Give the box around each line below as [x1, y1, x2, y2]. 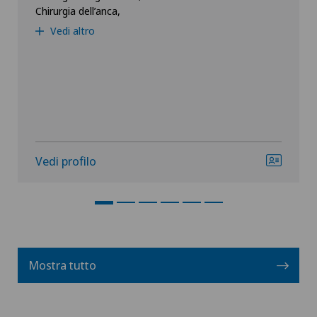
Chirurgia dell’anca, [35, 4, 120, 18]
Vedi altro [47, 23, 95, 38]
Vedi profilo [35, 153, 96, 170]
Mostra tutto [28, 257, 96, 274]
